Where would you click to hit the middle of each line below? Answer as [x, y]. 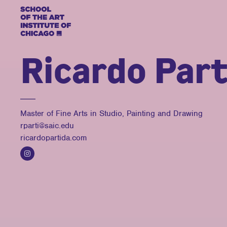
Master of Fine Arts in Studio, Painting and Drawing [111, 113]
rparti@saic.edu [47, 126]
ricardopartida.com [53, 138]
